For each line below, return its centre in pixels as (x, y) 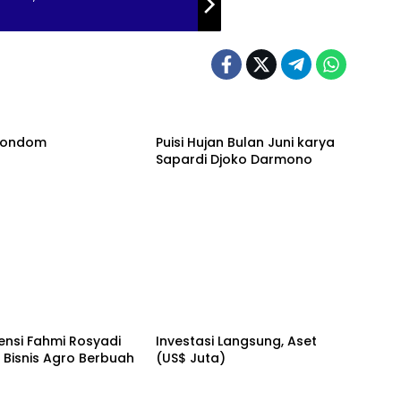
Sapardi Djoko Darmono (234, 159)
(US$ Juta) (190, 358)
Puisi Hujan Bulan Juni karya (245, 142)
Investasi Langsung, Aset (236, 341)
